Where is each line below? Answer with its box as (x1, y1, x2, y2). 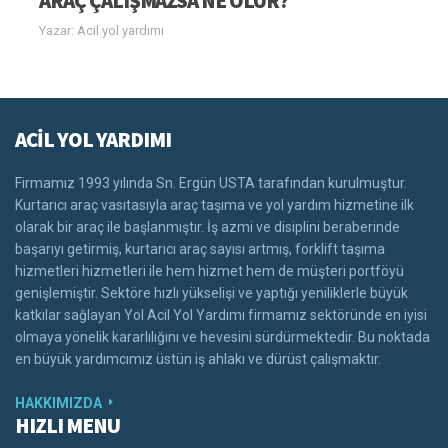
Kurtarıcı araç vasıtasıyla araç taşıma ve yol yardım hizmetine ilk (15, 196, 414, 213)
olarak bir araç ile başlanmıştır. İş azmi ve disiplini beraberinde (15, 218, 400, 235)
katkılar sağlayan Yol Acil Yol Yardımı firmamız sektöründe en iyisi (15, 306, 427, 323)
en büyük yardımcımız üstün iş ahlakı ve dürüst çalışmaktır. (15, 350, 381, 367)
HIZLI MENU (15, 411, 120, 439)
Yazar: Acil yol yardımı (39, 22, 164, 38)
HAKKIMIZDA (15, 394, 102, 411)
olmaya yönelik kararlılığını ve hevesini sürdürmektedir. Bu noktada (15, 328, 430, 345)
